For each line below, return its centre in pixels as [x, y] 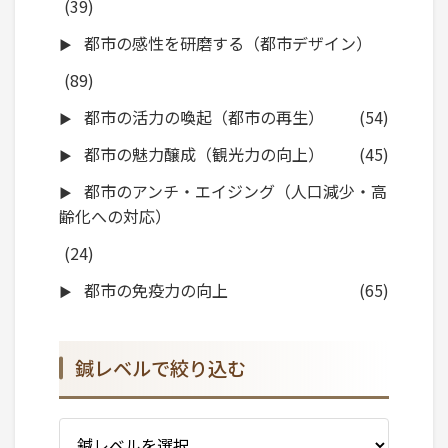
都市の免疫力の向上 [154, 289]
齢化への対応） [115, 215]
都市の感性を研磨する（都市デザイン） [226, 42]
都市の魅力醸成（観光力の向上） [202, 153]
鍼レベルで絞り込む [160, 368]
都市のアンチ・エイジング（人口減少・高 [233, 190]
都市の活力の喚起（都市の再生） [202, 116]
